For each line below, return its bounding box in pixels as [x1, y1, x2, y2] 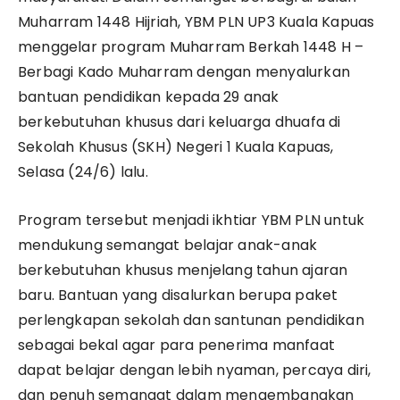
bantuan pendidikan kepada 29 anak [18, 87, 279, 108]
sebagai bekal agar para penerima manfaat [18, 335, 336, 356]
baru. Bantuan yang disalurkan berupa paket [18, 285, 338, 306]
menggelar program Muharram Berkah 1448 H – [18, 37, 364, 58]
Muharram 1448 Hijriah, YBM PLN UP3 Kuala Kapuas [18, 12, 375, 33]
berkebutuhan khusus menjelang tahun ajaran [18, 260, 348, 281]
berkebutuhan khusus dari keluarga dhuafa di [18, 112, 341, 133]
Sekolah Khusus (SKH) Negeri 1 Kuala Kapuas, [18, 137, 334, 158]
